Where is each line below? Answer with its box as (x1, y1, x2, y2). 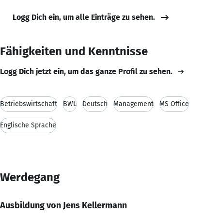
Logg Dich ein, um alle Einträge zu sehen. (13, 12, 155, 22)
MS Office (159, 99, 189, 108)
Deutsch (82, 99, 108, 108)
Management (113, 99, 154, 108)
